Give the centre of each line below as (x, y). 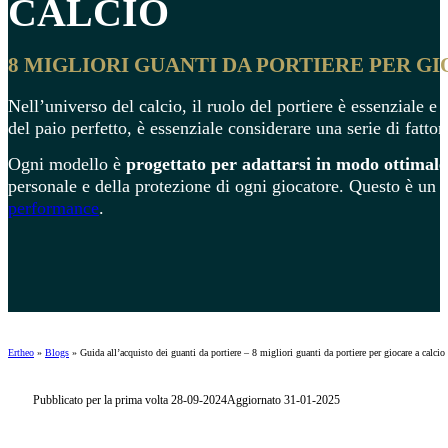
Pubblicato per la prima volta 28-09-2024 (129, 400)
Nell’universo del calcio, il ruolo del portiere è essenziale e (225, 106)
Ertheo (21, 353)
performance (53, 207)
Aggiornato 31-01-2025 (283, 400)
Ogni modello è (67, 163)
